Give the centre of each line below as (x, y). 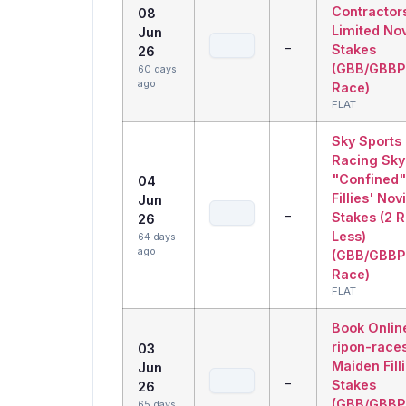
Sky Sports (367, 141)
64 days (157, 237)
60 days (157, 70)
